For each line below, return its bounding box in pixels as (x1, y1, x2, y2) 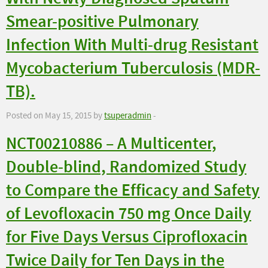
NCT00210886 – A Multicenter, (6, 133, 217, 156)
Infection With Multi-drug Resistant (6, 34, 258, 57)
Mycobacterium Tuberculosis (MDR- (6, 57, 260, 80)
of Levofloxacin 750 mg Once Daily (6, 203, 251, 226)
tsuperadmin (104, 110, 151, 122)
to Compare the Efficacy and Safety (6, 179, 260, 202)
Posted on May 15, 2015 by (6, 110, 104, 122)
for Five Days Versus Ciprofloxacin (6, 226, 248, 249)
